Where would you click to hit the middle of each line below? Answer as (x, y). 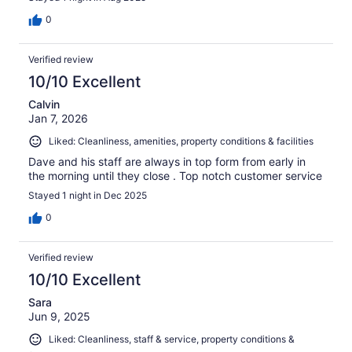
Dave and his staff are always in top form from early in (167, 162)
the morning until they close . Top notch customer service (175, 176)
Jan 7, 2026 (58, 119)
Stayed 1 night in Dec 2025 (88, 196)
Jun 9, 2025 (59, 317)
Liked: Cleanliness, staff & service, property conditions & (172, 339)
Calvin (44, 104)
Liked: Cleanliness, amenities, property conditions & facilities (181, 141)
